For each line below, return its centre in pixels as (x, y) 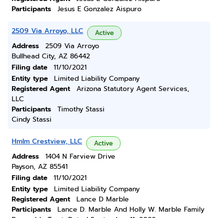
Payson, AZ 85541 (40, 167)
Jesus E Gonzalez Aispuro (100, 9)
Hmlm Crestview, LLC (47, 141)
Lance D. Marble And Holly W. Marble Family (131, 209)
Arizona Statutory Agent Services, (133, 89)
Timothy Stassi (81, 109)
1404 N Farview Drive (80, 156)
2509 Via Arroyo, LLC (47, 31)
